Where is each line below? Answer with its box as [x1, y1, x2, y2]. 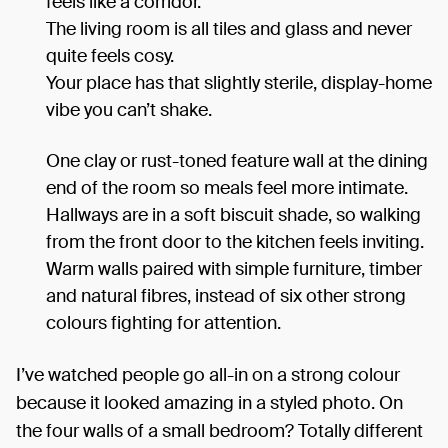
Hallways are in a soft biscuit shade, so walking [46, 202, 421, 227]
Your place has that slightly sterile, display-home [46, 70, 432, 95]
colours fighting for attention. [46, 310, 281, 335]
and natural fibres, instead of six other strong [46, 283, 406, 308]
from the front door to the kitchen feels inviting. [46, 229, 424, 254]
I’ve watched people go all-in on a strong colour [16, 362, 400, 387]
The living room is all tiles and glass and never [46, 16, 412, 41]
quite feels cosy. [46, 43, 174, 68]
